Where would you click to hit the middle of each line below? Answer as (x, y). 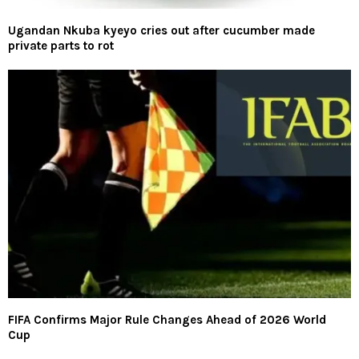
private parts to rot (61, 46)
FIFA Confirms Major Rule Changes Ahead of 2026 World (167, 320)
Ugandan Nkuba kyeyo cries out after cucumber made (161, 31)
